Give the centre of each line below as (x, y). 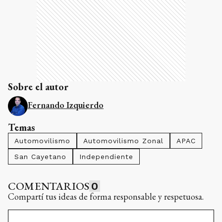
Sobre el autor (38, 86)
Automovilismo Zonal (123, 140)
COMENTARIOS (49, 186)
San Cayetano (40, 156)
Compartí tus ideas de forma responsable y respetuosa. (106, 196)
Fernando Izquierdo (66, 105)
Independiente (106, 156)
